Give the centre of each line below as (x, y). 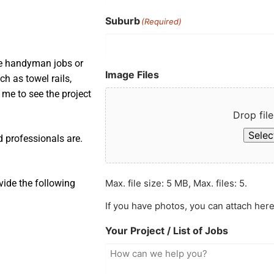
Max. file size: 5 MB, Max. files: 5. (176, 183)
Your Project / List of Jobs (167, 230)
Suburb (123, 20)
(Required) (162, 21)
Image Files (132, 74)
